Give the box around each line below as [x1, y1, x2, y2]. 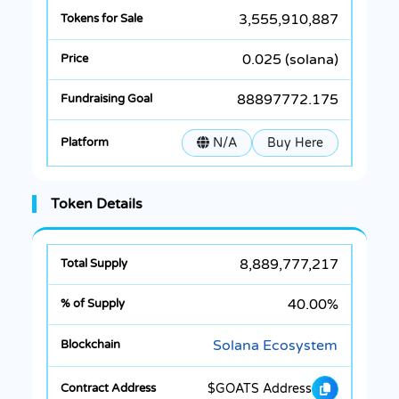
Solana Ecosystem [213, 336, 338, 354]
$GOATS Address [208, 381, 312, 397]
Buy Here [267, 134, 323, 151]
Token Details [51, 194, 142, 213]
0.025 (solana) [242, 50, 338, 69]
